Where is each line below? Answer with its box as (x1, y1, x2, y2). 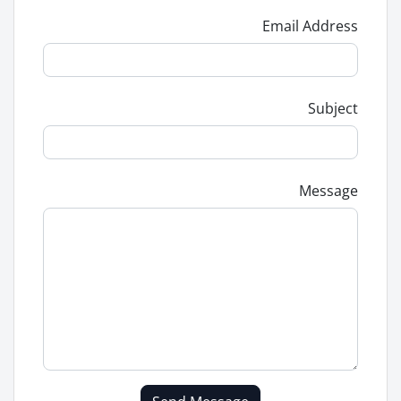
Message (299, 181, 358, 200)
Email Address (262, 16, 358, 36)
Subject (308, 98, 358, 118)
